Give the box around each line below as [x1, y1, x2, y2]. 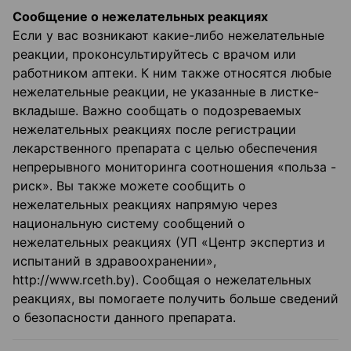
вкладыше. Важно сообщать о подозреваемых [13, 103, 302, 119]
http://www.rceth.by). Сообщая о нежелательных [13, 272, 312, 288]
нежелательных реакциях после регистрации [13, 121, 296, 138]
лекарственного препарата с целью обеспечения [13, 140, 317, 157]
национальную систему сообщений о [13, 215, 245, 232]
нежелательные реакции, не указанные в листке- [13, 84, 319, 100]
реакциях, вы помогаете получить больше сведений [13, 291, 338, 307]
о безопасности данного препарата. [13, 309, 236, 326]
